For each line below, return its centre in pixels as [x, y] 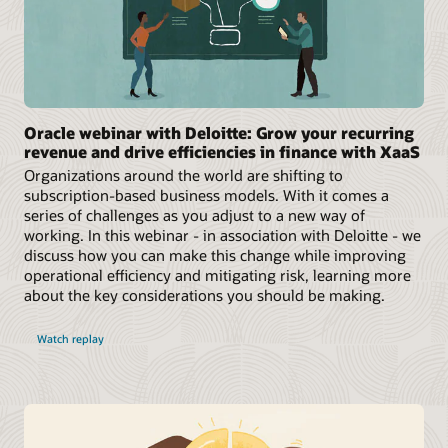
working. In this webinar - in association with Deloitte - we [222, 235]
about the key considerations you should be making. [204, 295]
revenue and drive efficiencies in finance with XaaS [222, 152]
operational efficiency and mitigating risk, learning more [217, 275]
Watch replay [70, 339]
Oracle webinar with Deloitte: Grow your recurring [219, 133]
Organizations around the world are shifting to [183, 175]
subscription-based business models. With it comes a [206, 195]
